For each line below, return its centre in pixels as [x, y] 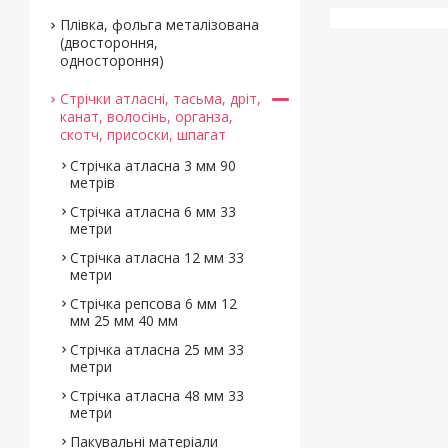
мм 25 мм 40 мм [124, 320]
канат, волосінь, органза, [146, 116]
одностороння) [112, 60]
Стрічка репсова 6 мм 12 [153, 303]
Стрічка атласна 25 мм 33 [157, 349]
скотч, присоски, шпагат [143, 134]
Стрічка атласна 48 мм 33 [157, 395]
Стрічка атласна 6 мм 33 [153, 211]
